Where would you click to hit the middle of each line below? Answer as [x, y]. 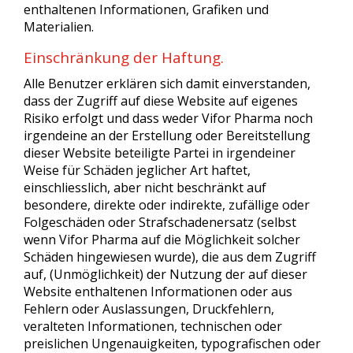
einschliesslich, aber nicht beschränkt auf [145, 188]
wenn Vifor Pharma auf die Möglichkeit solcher [162, 240]
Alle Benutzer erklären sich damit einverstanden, [167, 84]
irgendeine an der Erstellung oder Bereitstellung [167, 136]
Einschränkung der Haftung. [124, 58]
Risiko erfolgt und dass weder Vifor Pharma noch [168, 118]
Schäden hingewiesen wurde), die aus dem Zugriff [170, 257]
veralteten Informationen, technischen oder [153, 326]
